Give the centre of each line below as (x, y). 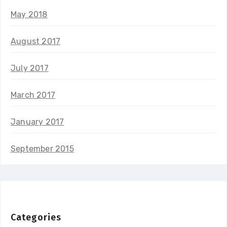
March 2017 (33, 95)
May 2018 (29, 14)
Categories (36, 217)
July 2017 (30, 68)
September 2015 (42, 148)
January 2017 (37, 122)
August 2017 (36, 41)
